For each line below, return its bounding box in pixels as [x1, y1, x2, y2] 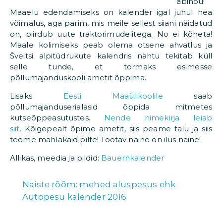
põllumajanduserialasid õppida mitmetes [10, 102, 212, 112]
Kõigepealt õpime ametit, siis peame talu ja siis [21, 124, 212, 134]
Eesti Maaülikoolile [63, 91, 163, 101]
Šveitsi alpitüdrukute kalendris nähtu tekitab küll [10, 51, 212, 61]
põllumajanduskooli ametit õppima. [10, 73, 146, 83]
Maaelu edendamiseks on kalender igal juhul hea [10, 7, 212, 17]
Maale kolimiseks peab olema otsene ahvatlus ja [10, 40, 212, 50]
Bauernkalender [101, 153, 165, 163]
